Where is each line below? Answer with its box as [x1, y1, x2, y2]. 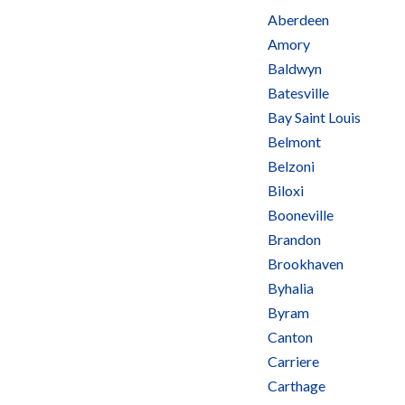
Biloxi [268, 182, 304, 199]
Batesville [268, 84, 329, 101]
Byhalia [268, 279, 314, 297]
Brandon [268, 231, 321, 248]
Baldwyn [268, 60, 322, 77]
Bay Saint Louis [268, 108, 361, 126]
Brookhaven [268, 255, 344, 272]
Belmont [268, 133, 321, 150]
